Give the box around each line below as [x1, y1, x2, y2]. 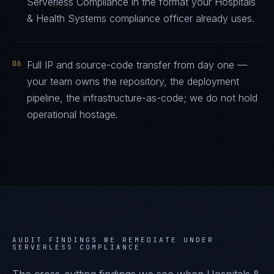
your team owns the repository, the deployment [27, 75, 239, 87]
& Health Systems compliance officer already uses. [27, 12, 254, 24]
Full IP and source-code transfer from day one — [27, 59, 247, 71]
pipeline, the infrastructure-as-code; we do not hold [27, 92, 257, 104]
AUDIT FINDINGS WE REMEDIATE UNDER [12, 235, 214, 244]
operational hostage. [27, 108, 118, 120]
